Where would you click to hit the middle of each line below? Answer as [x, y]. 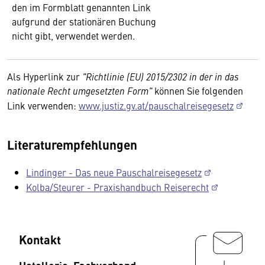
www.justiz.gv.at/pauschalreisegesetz [156, 105]
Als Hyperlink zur [45, 76]
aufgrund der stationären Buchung [84, 21]
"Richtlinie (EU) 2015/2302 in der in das [161, 76]
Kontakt [40, 239]
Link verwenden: [43, 105]
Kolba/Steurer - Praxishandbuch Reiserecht [117, 187]
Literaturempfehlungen [72, 144]
